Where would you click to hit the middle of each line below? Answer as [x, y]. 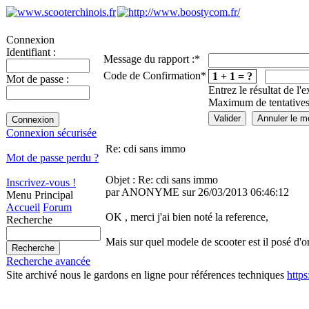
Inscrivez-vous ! [41, 182]
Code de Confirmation [152, 76]
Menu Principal [40, 195]
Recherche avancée [48, 261]
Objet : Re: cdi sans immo [162, 180]
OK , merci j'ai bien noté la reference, [187, 217]
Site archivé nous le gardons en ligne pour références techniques [147, 275]
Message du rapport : [149, 59]
